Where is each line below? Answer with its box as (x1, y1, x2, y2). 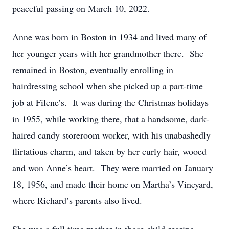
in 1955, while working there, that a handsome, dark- (12, 112, 209, 125)
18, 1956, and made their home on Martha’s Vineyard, (12, 178, 213, 190)
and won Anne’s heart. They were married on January (12, 162, 213, 174)
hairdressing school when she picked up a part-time (12, 80, 203, 92)
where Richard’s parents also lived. (12, 194, 142, 207)
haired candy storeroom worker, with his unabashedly (12, 129, 211, 141)
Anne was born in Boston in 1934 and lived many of (12, 31, 207, 43)
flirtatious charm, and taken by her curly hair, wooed (12, 145, 207, 157)
